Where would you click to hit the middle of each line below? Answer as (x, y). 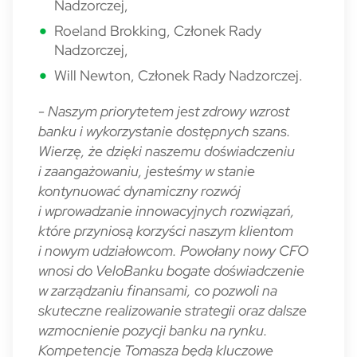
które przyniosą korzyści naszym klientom (166, 231)
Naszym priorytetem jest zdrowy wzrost (169, 111)
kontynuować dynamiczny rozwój (139, 191)
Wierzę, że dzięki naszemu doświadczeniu (167, 151)
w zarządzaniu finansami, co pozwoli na (158, 290)
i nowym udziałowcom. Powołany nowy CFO (173, 251)
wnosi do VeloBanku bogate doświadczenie (171, 271)
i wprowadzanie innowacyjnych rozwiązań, (167, 211)
